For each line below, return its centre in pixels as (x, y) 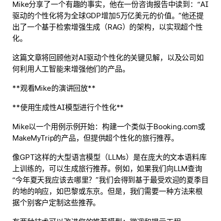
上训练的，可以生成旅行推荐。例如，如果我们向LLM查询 (107, 168)
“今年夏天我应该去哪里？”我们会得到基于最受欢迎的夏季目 (110, 180)
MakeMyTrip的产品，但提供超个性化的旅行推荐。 (95, 138)
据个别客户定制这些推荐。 (56, 203)
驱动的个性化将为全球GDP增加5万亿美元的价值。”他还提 (108, 16)
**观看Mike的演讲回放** (54, 88)
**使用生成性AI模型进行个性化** (68, 107)
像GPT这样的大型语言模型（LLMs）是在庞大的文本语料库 (110, 157)
